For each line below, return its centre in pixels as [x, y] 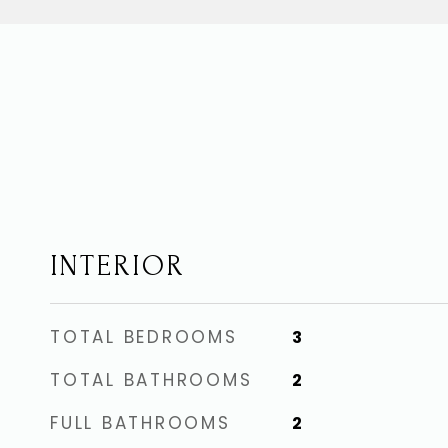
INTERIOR [117, 266]
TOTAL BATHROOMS [151, 380]
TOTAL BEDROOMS [144, 337]
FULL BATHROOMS [140, 423]
